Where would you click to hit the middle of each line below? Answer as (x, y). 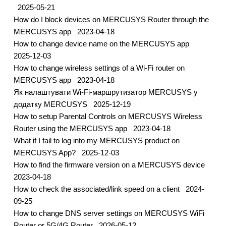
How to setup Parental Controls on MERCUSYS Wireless (108, 117)
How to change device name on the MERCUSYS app (102, 44)
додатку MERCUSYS (51, 104)
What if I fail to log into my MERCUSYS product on (96, 141)
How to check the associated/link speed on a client (97, 189)
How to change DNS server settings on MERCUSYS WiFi (109, 213)
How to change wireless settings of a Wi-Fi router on (99, 68)
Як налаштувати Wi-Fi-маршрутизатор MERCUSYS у (105, 92)
